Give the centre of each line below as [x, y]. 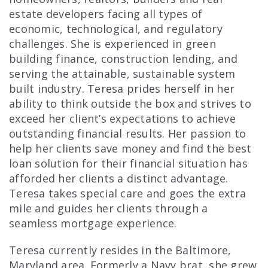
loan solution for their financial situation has [128, 164]
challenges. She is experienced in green [112, 44]
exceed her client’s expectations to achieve [122, 119]
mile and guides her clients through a [109, 208]
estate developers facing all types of [106, 14]
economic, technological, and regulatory [116, 29]
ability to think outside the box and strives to [130, 104]
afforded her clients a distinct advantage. [119, 179]
